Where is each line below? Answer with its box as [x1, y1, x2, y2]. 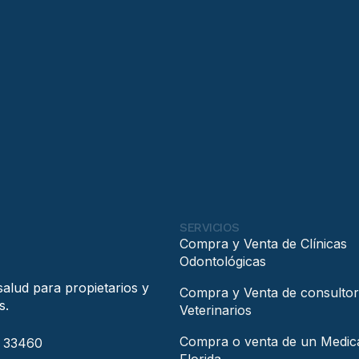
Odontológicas [179, 253, 266, 270]
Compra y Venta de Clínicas [179, 236, 347, 252]
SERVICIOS [179, 220, 240, 236]
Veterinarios [179, 302, 252, 319]
